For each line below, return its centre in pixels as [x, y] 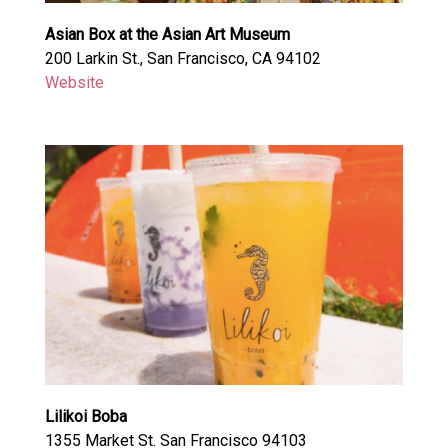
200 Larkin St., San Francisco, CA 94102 [182, 59]
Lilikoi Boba [85, 417]
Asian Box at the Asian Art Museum [167, 35]
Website [74, 83]
